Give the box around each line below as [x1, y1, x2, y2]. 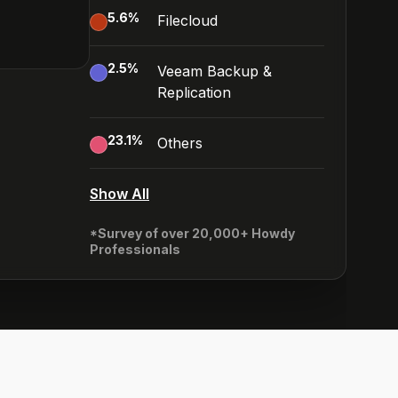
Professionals [90, 242, 180, 257]
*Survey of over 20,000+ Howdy [90, 226, 295, 241]
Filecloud [157, 12, 218, 29]
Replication [157, 84, 231, 101]
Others [157, 134, 203, 152]
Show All [90, 185, 149, 203]
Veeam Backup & [157, 62, 272, 80]
